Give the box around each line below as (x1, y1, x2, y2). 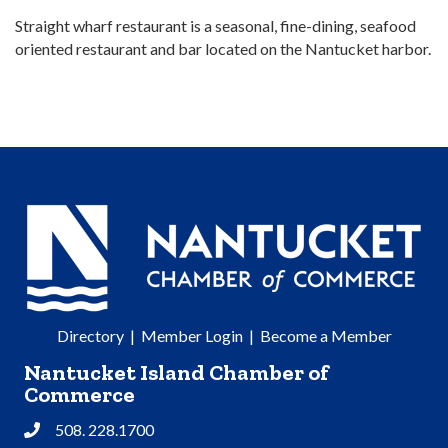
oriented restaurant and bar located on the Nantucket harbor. (15, 39, 431, 59)
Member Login (140, 326, 243, 346)
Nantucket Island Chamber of (24, 359, 329, 387)
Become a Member (259, 326, 392, 346)
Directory (56, 326, 124, 346)
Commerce (24, 381, 135, 409)
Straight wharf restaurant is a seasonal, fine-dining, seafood (15, 16, 416, 36)
